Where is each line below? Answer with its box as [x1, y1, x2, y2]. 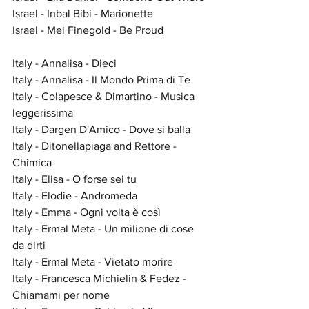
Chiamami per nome [12, 288, 110, 301]
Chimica [12, 156, 52, 168]
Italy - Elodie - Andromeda [12, 189, 137, 201]
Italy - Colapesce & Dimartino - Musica [12, 90, 197, 102]
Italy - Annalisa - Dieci [12, 57, 117, 69]
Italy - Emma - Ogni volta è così [12, 206, 161, 218]
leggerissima [12, 106, 73, 119]
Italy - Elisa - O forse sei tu [12, 172, 137, 185]
